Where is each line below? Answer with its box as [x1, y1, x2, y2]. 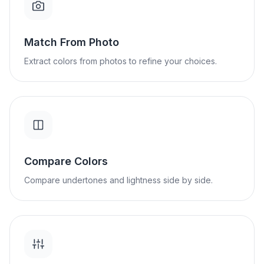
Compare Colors [24, 155, 108, 167]
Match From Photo [24, 36, 119, 48]
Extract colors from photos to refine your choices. [24, 56, 217, 66]
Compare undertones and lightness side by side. [24, 175, 213, 185]
